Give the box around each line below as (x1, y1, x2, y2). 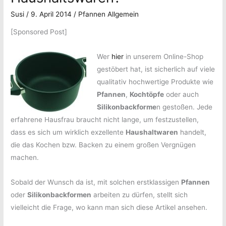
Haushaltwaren (126, 128, 179, 137)
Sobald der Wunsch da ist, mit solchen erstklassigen (11, 178, 182, 187)
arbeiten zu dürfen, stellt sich (91, 191, 188, 199)
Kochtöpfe (129, 90, 164, 99)
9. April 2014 (31, 10, 74, 18)
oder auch (163, 90, 199, 99)
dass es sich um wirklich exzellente (11, 128, 126, 137)
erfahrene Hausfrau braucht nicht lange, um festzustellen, (11, 116, 199, 124)
